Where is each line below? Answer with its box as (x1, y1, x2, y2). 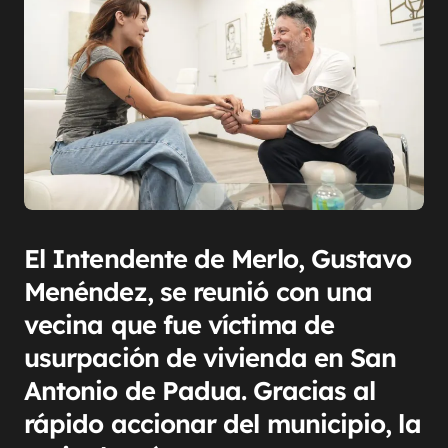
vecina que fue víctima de (24, 308, 334, 341)
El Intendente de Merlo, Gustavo (24, 242, 412, 275)
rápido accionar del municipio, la (24, 407, 421, 440)
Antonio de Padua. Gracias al (24, 374, 376, 407)
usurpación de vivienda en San (24, 341, 397, 374)
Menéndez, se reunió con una (24, 275, 373, 308)
